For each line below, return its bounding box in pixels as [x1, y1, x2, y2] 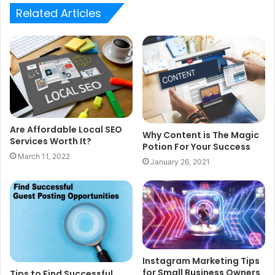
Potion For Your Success [142, 140, 250, 153]
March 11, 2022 [18, 151, 70, 161]
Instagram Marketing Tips [142, 255, 260, 268]
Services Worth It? [10, 134, 91, 147]
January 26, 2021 [150, 157, 210, 166]
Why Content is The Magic [142, 128, 259, 141]
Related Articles [16, 6, 101, 21]
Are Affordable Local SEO [10, 123, 122, 136]
